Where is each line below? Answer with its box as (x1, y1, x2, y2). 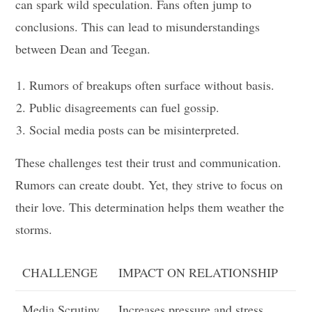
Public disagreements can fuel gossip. (29, 98, 220, 116)
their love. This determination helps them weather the (15, 198, 285, 215)
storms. (15, 220, 53, 237)
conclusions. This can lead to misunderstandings (15, 17, 260, 35)
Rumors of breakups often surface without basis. (29, 76, 275, 93)
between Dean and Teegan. (15, 40, 151, 57)
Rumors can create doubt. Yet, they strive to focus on (15, 175, 283, 193)
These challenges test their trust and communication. (15, 153, 282, 171)
